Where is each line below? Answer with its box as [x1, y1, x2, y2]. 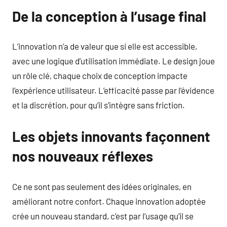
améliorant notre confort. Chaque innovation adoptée [12, 196, 206, 206]
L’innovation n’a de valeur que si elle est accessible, [12, 41, 197, 51]
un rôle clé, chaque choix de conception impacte [12, 70, 187, 81]
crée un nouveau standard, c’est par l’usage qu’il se [12, 210, 194, 221]
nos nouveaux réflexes [12, 147, 153, 165]
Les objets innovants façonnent [12, 128, 210, 145]
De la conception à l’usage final [12, 7, 206, 25]
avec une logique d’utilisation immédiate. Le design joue [12, 56, 215, 66]
